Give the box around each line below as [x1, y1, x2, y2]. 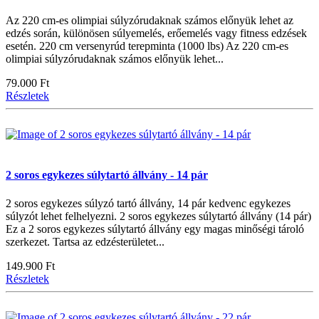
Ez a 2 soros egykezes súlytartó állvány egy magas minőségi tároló [6, 222, 304, 235]
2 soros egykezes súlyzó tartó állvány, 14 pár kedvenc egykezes [6, 197, 291, 209]
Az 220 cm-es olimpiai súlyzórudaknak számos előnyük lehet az [6, 14, 293, 26]
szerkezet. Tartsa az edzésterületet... [6, 235, 164, 248]
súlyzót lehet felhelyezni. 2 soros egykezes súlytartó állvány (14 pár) [6, 209, 311, 222]
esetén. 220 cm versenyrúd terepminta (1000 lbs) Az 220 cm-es [6, 39, 288, 52]
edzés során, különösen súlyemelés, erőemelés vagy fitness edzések [6, 26, 307, 39]
